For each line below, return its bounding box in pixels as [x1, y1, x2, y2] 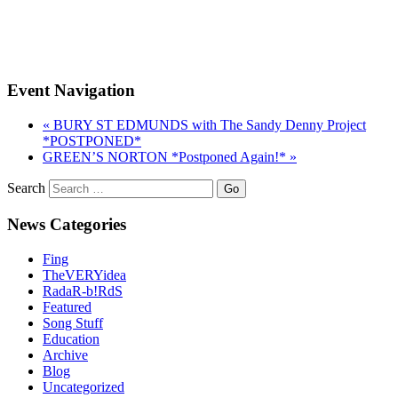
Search [7, 180, 45, 196]
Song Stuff [43, 314, 103, 330]
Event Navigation [7, 81, 135, 100]
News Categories [7, 214, 126, 234]
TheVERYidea [43, 267, 126, 283]
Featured [43, 298, 92, 314]
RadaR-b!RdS [43, 283, 123, 298]
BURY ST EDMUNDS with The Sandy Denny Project [50, 117, 366, 133]
